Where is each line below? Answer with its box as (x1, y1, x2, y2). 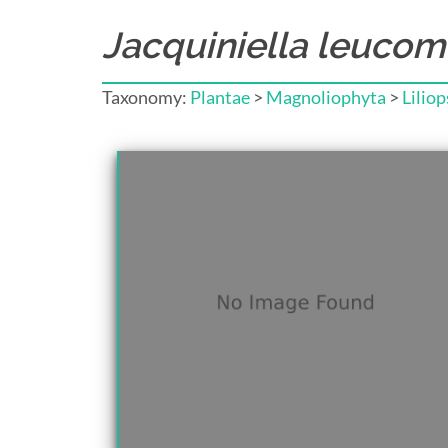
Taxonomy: (102, 86, 190, 108)
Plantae (190, 86, 250, 108)
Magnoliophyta (266, 86, 386, 108)
